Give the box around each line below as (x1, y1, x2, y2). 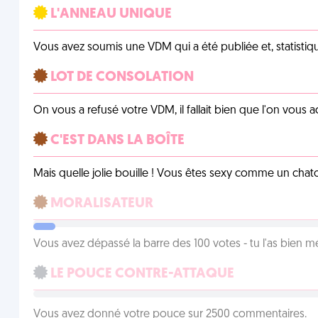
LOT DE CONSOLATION (47, 70, 194, 84)
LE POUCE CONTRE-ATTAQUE (47, 267, 234, 281)
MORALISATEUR (47, 197, 153, 211)
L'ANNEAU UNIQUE (47, 7, 172, 21)
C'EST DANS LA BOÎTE (47, 133, 185, 148)
